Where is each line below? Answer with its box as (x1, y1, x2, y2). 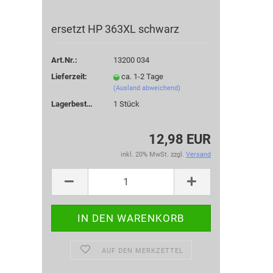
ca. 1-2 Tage (121, 72, 163, 82)
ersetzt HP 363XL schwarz (51, 22, 179, 35)
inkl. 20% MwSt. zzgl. (121, 150, 186, 158)
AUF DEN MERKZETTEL (101, 246, 183, 255)
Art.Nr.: (51, 55, 77, 65)
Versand (186, 150, 211, 158)
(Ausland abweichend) (113, 84, 180, 93)
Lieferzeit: (51, 72, 87, 82)
